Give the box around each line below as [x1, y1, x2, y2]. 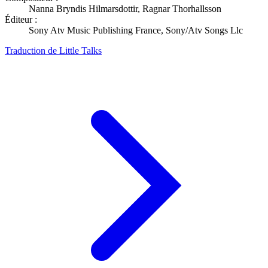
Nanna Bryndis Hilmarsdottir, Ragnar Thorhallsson [29, 3, 221, 14]
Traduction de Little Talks [5, 45, 102, 56]
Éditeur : [5, 14, 37, 25]
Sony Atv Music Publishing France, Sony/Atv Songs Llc [29, 25, 243, 35]
